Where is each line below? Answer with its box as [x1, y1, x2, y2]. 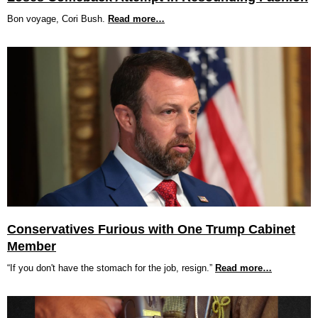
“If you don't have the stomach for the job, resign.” [7, 263, 212, 273]
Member [7, 239, 56, 253]
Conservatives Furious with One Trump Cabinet [7, 222, 295, 236]
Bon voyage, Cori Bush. [7, 13, 105, 24]
